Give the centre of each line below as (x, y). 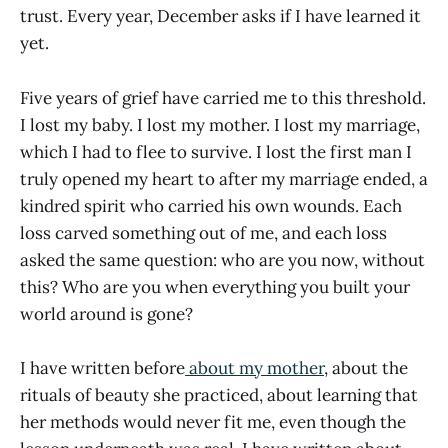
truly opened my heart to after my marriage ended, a (224, 178)
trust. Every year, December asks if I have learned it (220, 16)
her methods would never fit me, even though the (213, 421)
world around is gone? (106, 313)
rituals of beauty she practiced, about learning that (219, 394)
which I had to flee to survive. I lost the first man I (216, 151)
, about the (366, 367)
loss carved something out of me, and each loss (203, 232)
